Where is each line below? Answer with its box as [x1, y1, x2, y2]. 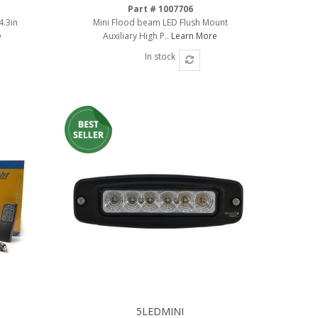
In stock [145, 50, 176, 62]
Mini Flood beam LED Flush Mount [92, 16, 228, 28]
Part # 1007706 [127, 2, 193, 15]
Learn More [171, 29, 218, 42]
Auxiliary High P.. [103, 29, 172, 42]
